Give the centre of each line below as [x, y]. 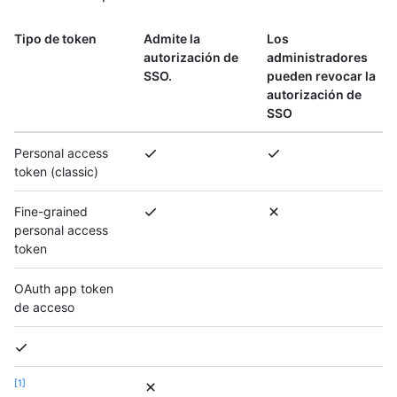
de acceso [44, 307]
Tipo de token [55, 38]
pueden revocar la [321, 75]
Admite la [172, 38]
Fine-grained [51, 211]
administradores [317, 57]
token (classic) [56, 171]
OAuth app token [64, 288]
